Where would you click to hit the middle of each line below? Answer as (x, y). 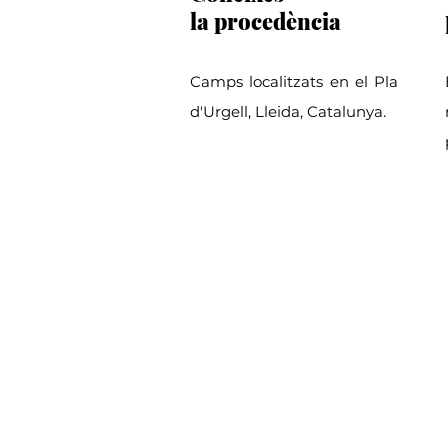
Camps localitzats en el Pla (294, 81)
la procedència (268, 21)
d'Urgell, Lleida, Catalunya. (288, 111)
